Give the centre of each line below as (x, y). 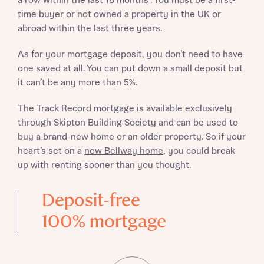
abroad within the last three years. (90, 29)
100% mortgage (104, 222)
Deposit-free (91, 201)
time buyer (41, 14)
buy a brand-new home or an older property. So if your (132, 137)
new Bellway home (124, 151)
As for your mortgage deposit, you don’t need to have (130, 55)
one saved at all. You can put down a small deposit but (130, 69)
